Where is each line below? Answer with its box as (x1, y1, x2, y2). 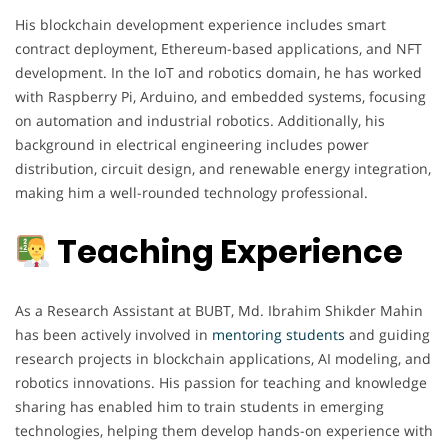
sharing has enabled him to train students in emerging (15, 396, 384, 416)
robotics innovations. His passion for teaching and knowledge (15, 372, 427, 392)
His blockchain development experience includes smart (15, 14, 386, 34)
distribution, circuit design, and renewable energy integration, (15, 158, 431, 178)
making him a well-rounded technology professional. (15, 182, 368, 202)
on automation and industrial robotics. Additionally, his (15, 110, 385, 130)
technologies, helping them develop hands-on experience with (15, 420, 433, 440)
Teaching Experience (51, 229, 404, 275)
